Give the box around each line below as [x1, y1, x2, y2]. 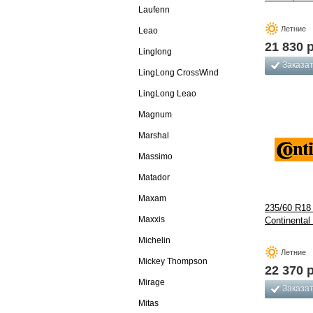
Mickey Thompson [138, 256, 208, 266]
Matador [138, 173, 170, 182]
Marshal [138, 131, 169, 140]
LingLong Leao [138, 89, 196, 99]
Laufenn [138, 5, 170, 15]
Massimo [138, 152, 173, 161]
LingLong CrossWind [138, 68, 219, 78]
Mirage [138, 277, 165, 287]
